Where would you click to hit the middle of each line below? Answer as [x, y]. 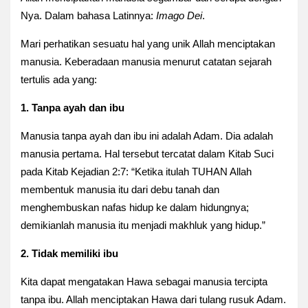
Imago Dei [179, 16]
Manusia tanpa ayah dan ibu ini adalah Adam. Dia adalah [147, 136]
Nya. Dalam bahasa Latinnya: [88, 16]
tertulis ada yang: [59, 80]
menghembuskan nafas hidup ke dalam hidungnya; [135, 208]
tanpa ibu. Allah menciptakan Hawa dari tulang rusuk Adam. [153, 300]
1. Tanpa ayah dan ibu [73, 108]
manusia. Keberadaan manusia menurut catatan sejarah [146, 62]
